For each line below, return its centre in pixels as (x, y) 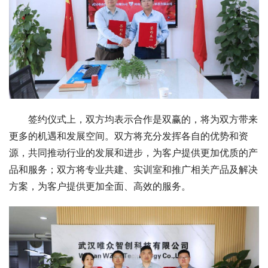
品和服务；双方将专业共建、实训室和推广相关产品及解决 (133, 170)
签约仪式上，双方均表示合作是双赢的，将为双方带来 (143, 119)
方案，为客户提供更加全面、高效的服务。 (100, 186)
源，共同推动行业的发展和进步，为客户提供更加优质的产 (133, 153)
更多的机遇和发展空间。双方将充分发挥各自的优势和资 (129, 136)
